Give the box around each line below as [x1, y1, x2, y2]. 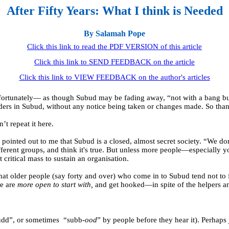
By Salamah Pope [84, 29, 145, 38]
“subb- [63, 216, 85, 224]
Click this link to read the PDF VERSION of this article [27, 42, 202, 51]
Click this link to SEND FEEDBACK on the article [34, 58, 195, 66]
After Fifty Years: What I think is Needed [6, 4, 223, 17]
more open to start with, [17, 180, 95, 189]
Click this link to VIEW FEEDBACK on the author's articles [19, 73, 210, 82]
